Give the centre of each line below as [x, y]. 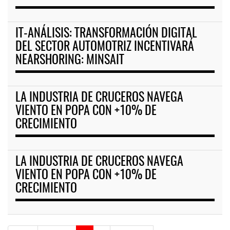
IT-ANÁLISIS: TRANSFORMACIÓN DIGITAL [106, 34]
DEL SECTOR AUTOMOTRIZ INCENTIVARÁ [105, 47]
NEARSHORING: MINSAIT [70, 61]
